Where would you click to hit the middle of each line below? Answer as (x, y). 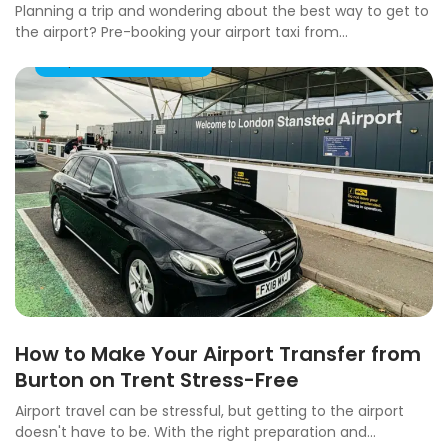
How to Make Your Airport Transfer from (218, 354)
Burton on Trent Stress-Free (157, 380)
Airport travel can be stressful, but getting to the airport (209, 411)
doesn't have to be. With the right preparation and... (195, 432)
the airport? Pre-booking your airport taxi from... (181, 32)
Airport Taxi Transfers (123, 61)
